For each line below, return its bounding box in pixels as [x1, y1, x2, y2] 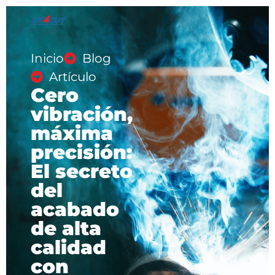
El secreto [31, 160, 133, 183]
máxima [31, 122, 113, 145]
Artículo [49, 69, 96, 84]
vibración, [31, 103, 133, 126]
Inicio [31, 51, 64, 66]
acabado [31, 198, 119, 221]
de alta [31, 217, 101, 240]
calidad [31, 236, 106, 259]
